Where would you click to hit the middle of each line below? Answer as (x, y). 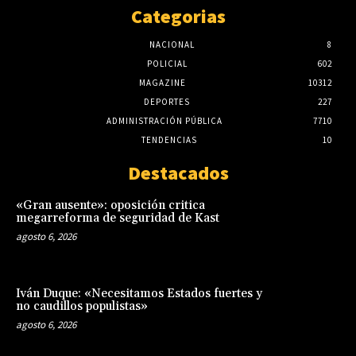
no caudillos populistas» (82, 307)
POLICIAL (167, 63)
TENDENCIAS (169, 139)
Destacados (178, 172)
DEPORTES (167, 101)
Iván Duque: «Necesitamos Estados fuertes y (139, 294)
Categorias (178, 16)
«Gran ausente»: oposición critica (110, 205)
